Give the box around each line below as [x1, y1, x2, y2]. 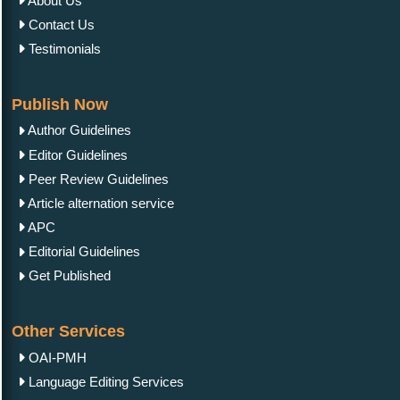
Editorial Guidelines [25, 244, 140, 260]
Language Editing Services [25, 374, 184, 390]
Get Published [25, 268, 111, 284]
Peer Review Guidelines [25, 171, 169, 187]
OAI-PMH [25, 349, 87, 365]
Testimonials [25, 41, 101, 57]
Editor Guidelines [25, 146, 128, 162]
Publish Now [12, 96, 108, 114]
